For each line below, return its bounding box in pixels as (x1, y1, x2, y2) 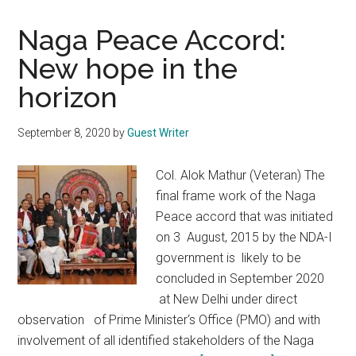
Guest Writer (127, 126, 190, 139)
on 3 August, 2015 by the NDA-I (156, 230, 333, 245)
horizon (17, 80, 118, 114)
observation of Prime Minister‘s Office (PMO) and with (17, 312, 321, 327)
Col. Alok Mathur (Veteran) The (156, 168, 326, 183)
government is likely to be (156, 250, 302, 265)
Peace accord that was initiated (156, 209, 334, 224)
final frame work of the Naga (156, 188, 316, 203)
